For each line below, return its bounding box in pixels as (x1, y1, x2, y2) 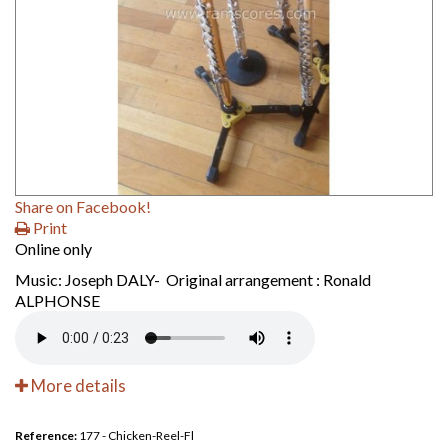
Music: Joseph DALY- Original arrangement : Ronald (15, 270, 371, 289)
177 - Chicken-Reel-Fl (79, 428, 194, 443)
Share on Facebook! (15, 197, 151, 216)
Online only (15, 239, 92, 258)
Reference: (15, 428, 77, 443)
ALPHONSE (15, 291, 100, 310)
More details (28, 376, 126, 396)
